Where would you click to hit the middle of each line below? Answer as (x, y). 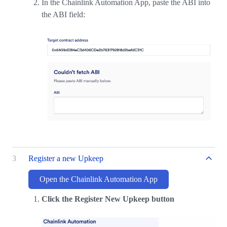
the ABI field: (63, 14)
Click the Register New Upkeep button (108, 199)
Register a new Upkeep (66, 159)
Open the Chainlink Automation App (99, 179)
